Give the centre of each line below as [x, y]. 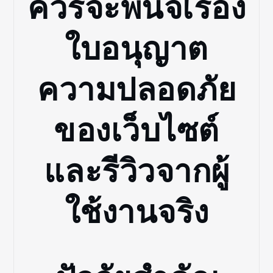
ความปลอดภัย [136, 90]
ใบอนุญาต [136, 49]
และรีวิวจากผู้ [136, 172]
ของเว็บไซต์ [136, 131]
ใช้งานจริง [136, 212]
